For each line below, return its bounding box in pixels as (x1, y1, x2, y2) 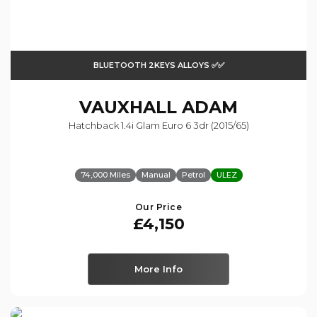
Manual (141, 170, 171, 180)
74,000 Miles (80, 170, 130, 180)
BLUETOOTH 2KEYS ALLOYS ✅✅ (93, 60, 224, 71)
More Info (134, 263, 183, 275)
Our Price (134, 202, 183, 213)
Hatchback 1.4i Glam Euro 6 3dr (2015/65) (68, 120, 249, 132)
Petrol (181, 170, 205, 180)
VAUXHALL (79, 97, 177, 118)
